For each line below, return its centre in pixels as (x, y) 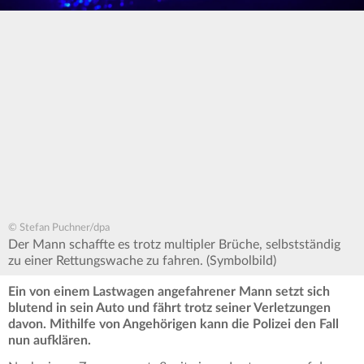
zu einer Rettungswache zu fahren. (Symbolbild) (142, 261)
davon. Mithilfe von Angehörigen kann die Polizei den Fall (173, 325)
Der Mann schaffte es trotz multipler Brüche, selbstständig (174, 245)
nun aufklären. (50, 341)
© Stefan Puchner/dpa (59, 228)
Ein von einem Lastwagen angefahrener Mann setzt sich (169, 292)
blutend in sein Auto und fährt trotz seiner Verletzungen (169, 308)
